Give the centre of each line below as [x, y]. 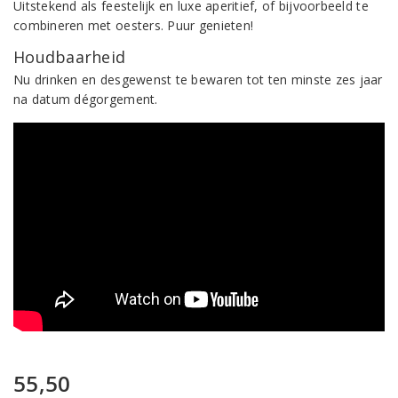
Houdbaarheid [70, 57]
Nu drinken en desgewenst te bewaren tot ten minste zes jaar [198, 80]
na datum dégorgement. [86, 99]
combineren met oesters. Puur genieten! [134, 25]
